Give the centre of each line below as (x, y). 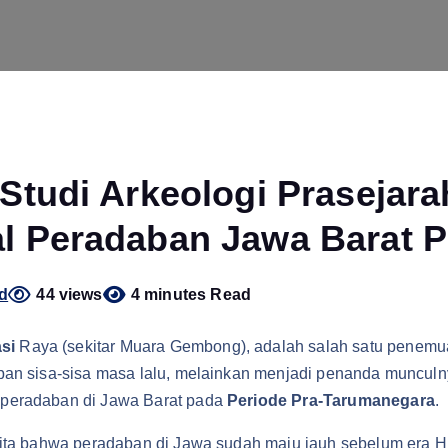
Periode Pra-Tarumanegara (331, 400)
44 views (69, 294)
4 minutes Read (191, 294)
